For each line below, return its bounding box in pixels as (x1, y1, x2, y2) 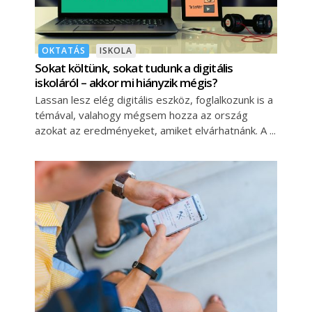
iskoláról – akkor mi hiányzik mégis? (35, 75, 217, 91)
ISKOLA (100, 45, 132, 57)
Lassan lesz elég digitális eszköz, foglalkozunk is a (35, 93, 273, 107)
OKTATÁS (42, 45, 86, 57)
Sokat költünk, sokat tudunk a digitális (35, 60, 233, 77)
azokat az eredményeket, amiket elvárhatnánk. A (35, 123, 270, 138)
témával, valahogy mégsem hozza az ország (35, 108, 248, 123)
